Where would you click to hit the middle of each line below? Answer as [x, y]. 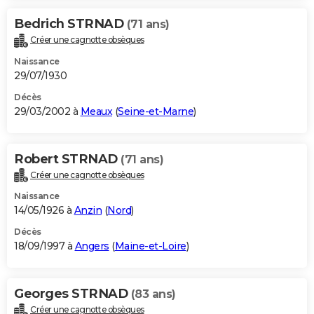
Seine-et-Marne [156, 111]
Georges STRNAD [73, 294]
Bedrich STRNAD [70, 23]
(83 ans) [153, 294]
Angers [92, 246]
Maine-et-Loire [150, 246]
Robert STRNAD [67, 159]
